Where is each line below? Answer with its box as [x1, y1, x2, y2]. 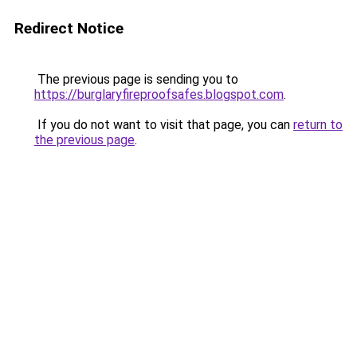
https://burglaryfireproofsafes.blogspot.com [34, 87, 284, 102]
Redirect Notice [14, 19, 124, 37]
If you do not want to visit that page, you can [34, 117, 293, 132]
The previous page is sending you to [34, 72, 238, 87]
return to [293, 117, 343, 132]
